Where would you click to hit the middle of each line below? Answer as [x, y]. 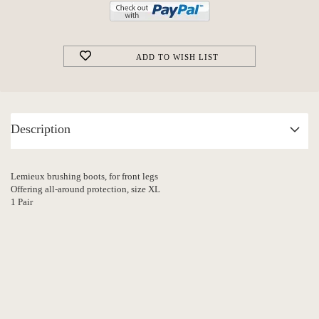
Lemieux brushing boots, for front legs [84, 176]
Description [41, 129]
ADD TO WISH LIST [177, 57]
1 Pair [22, 202]
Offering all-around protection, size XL [85, 189]
